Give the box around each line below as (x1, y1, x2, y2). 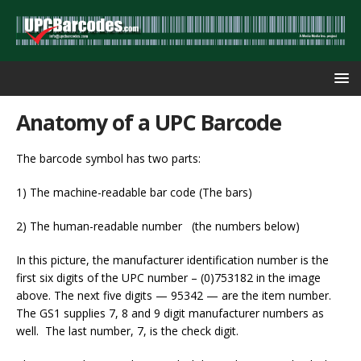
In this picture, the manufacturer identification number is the (16, 251, 329, 268)
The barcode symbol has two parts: (16, 150, 201, 166)
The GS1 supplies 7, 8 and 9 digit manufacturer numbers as (16, 305, 324, 321)
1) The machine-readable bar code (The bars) (16, 184, 252, 200)
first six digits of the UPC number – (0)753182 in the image (16, 269, 321, 285)
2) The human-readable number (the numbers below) (16, 218, 300, 234)
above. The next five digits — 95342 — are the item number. (16, 287, 334, 303)
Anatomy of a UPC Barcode (16, 107, 281, 137)
